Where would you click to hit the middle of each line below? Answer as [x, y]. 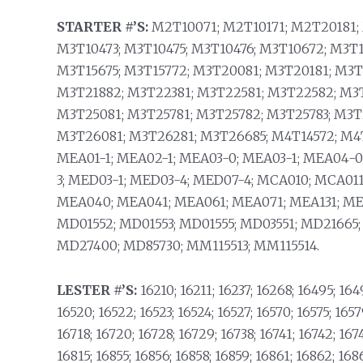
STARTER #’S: [102, 27]
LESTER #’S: [96, 290]
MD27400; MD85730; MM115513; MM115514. [188, 246]
